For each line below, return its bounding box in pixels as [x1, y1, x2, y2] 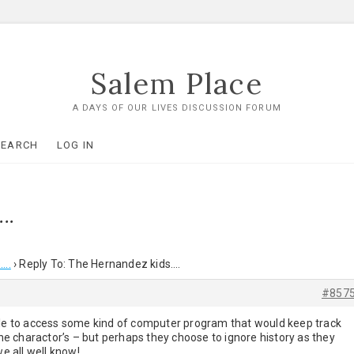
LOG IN [56, 139, 95, 151]
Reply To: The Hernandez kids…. [19, 258, 181, 270]
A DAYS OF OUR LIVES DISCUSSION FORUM [73, 103, 281, 113]
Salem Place [90, 66, 263, 102]
